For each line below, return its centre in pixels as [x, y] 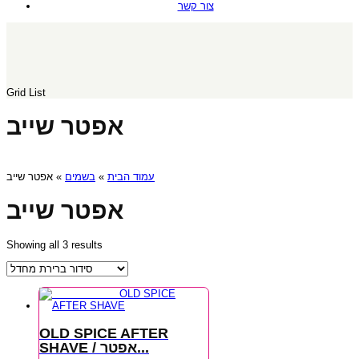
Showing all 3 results [54, 245]
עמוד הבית [131, 177]
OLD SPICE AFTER [104, 334]
